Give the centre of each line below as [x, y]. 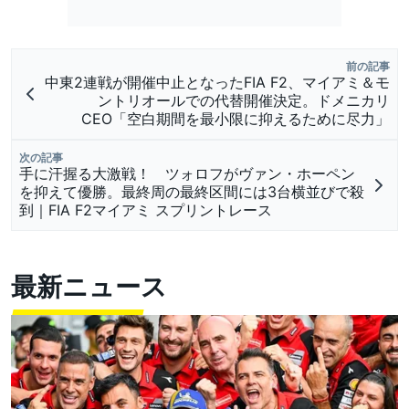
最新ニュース [89, 289]
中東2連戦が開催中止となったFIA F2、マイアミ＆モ [217, 82]
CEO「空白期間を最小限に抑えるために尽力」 [236, 118]
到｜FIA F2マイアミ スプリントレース [146, 210]
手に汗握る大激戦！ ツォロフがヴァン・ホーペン [187, 173]
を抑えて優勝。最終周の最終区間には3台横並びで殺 [192, 191]
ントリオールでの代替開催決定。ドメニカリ [244, 100]
